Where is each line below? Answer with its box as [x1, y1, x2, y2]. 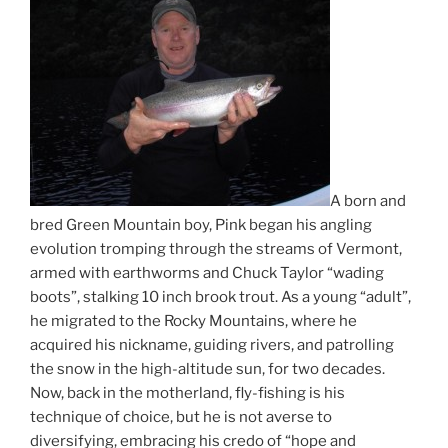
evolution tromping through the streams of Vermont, [30, 240, 402, 258]
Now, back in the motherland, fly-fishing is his [30, 384, 345, 402]
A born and [330, 192, 406, 210]
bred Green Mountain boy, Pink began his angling [30, 216, 372, 234]
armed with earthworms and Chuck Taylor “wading [30, 264, 384, 282]
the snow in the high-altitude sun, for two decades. [30, 360, 385, 378]
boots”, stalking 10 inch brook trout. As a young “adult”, [30, 288, 411, 306]
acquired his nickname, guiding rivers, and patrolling [30, 336, 394, 354]
